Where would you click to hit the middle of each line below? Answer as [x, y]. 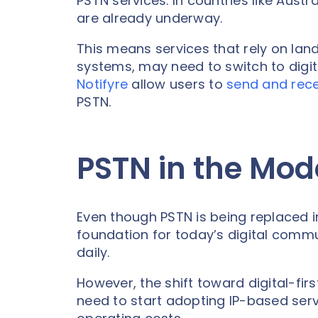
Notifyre [102, 84]
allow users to [177, 84]
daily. [93, 253]
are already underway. [150, 18]
